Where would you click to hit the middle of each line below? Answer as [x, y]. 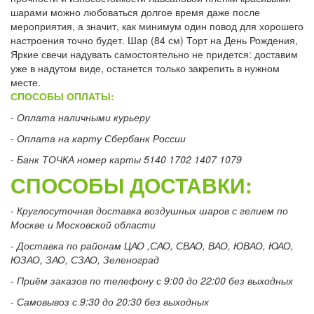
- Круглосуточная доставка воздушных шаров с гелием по [149, 210]
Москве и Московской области [83, 224]
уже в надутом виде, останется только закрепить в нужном [145, 68]
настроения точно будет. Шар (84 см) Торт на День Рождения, [154, 40]
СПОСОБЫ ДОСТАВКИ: [131, 184]
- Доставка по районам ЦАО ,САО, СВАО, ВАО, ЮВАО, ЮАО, [152, 245]
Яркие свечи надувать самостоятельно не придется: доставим [154, 54]
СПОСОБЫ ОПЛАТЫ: [62, 96]
